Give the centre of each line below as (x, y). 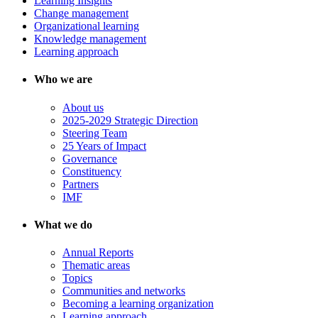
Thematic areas (96, 265)
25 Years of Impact (104, 146)
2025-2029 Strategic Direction (130, 120)
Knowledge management (90, 39)
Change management (81, 13)
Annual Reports (98, 253)
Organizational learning (87, 26)
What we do (63, 224)
